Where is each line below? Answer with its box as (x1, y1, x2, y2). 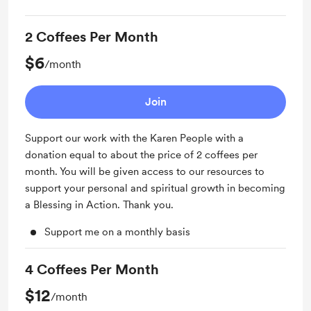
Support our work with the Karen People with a (25, 132, 244, 144)
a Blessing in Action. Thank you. (25, 199, 174, 211)
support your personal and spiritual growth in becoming (25, 182, 285, 194)
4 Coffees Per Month (25, 261, 159, 278)
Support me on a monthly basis (44, 226, 190, 238)
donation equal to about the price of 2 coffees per (25, 149, 258, 161)
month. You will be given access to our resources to (25, 165, 264, 178)
